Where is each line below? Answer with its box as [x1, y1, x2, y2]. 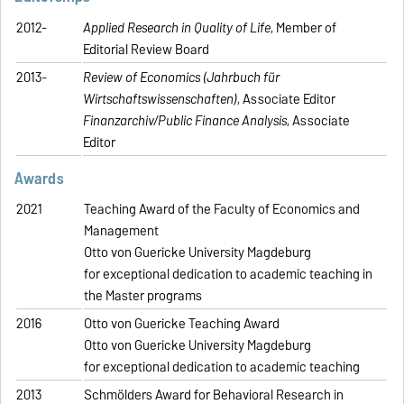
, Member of [271, 16, 337, 39]
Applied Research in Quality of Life [83, 16, 271, 39]
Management [84, 220, 160, 243]
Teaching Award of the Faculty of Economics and [84, 198, 361, 221]
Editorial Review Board [83, 38, 210, 60]
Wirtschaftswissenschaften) [83, 87, 238, 110]
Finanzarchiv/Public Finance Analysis [83, 109, 288, 132]
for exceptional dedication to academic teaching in [84, 263, 373, 286]
